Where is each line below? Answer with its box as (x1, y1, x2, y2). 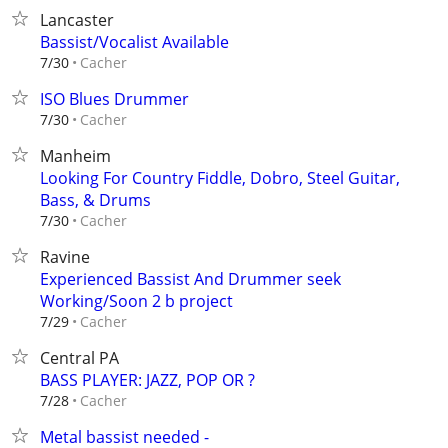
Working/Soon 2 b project (40, 290, 233, 312)
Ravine (40, 246, 90, 268)
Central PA (40, 347, 119, 369)
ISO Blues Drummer (40, 88, 189, 110)
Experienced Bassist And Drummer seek (40, 268, 341, 290)
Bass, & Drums (40, 189, 151, 211)
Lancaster (40, 9, 114, 31)
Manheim (40, 145, 111, 167)
